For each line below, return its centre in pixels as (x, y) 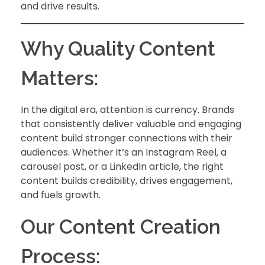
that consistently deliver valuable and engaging (131, 124)
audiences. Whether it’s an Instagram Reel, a (124, 152)
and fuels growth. (61, 195)
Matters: (59, 78)
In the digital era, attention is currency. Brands (127, 109)
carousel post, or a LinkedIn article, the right (122, 166)
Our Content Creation (121, 226)
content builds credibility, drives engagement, (127, 180)
